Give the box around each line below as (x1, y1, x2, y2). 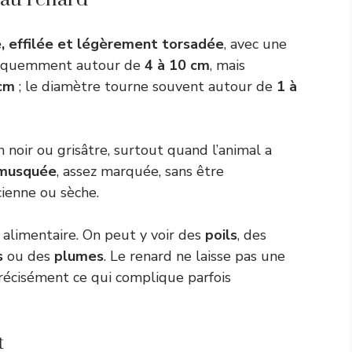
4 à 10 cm (145, 56, 210, 75)
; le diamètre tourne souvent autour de (15, 77, 277, 96)
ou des (3, 247, 54, 266)
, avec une (224, 35, 287, 53)
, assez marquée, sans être (57, 162, 224, 181)
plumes (54, 247, 104, 266)
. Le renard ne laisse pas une (104, 247, 285, 266)
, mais (210, 56, 245, 75)
